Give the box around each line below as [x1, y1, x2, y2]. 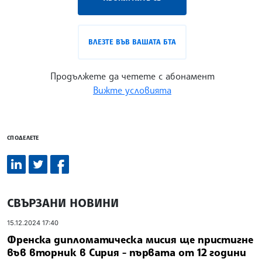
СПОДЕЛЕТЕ [7, 134, 39, 142]
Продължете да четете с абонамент [50, 70, 215, 82]
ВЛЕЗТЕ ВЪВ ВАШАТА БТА [88, 37, 176, 47]
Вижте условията [93, 84, 171, 96]
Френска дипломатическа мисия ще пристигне [7, 232, 253, 246]
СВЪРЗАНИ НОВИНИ [7, 195, 119, 211]
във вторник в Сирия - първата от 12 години [7, 245, 246, 258]
